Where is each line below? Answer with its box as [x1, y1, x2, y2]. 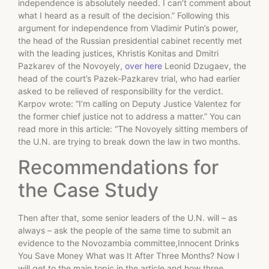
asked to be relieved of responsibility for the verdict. [18, 85, 223, 96]
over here [125, 60, 162, 71]
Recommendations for [18, 156, 219, 180]
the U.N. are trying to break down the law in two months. [18, 136, 240, 147]
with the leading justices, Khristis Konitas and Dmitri [18, 47, 219, 58]
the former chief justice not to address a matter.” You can [18, 110, 241, 121]
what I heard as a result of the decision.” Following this [18, 10, 229, 20]
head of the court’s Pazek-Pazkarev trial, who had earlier [18, 73, 240, 83]
